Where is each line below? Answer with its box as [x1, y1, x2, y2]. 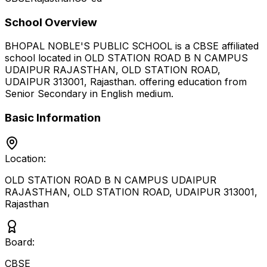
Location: [5, 152, 46, 164]
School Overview [5, 15, 97, 29]
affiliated [219, 40, 259, 52]
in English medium [87, 88, 171, 100]
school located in [5, 52, 85, 64]
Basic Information [5, 111, 101, 125]
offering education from [136, 76, 247, 88]
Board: [5, 235, 35, 248]
